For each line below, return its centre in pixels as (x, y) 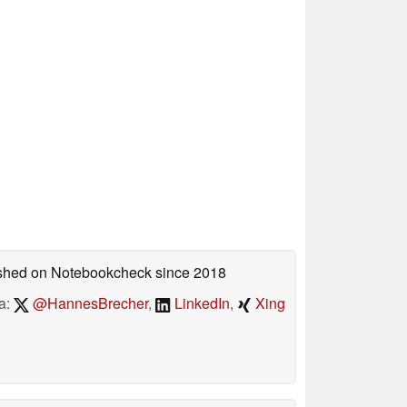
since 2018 (189, 272)
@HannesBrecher (89, 303)
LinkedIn (200, 303)
